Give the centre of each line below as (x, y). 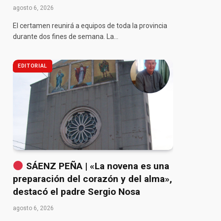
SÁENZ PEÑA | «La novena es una (96, 166)
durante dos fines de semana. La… (66, 37)
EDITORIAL (33, 66)
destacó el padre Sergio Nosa (76, 192)
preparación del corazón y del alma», (92, 179)
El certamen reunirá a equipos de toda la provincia (90, 26)
